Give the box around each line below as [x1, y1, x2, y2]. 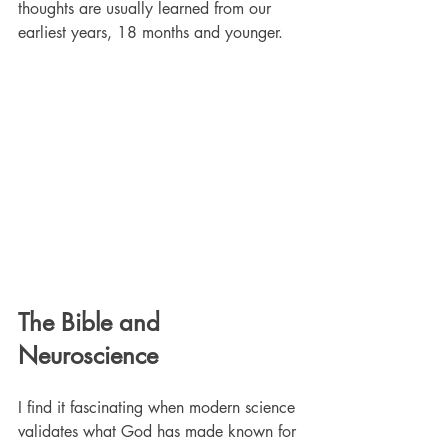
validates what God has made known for [18, 421, 301, 443]
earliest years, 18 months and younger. [18, 22, 288, 43]
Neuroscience [18, 340, 158, 372]
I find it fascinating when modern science [18, 397, 300, 419]
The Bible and [18, 307, 167, 339]
